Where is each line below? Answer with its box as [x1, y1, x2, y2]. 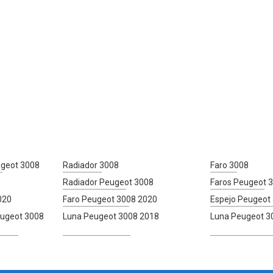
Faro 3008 [210, 160, 249, 170]
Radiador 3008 [63, 160, 119, 170]
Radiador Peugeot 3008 [63, 177, 154, 187]
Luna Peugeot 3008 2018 [63, 211, 160, 221]
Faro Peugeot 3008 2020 [63, 194, 158, 204]
